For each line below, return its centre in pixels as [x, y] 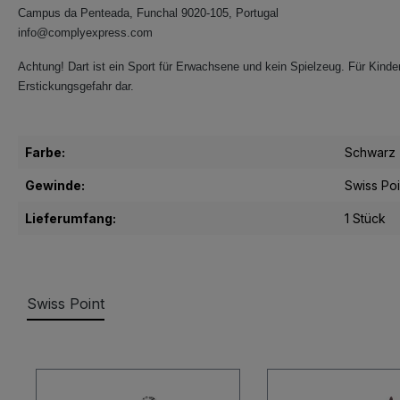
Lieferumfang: [71, 219]
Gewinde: [55, 186]
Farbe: [45, 153]
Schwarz [370, 153]
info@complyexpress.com [85, 33]
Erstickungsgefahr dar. [76, 87]
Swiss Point [66, 304]
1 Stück [365, 219]
